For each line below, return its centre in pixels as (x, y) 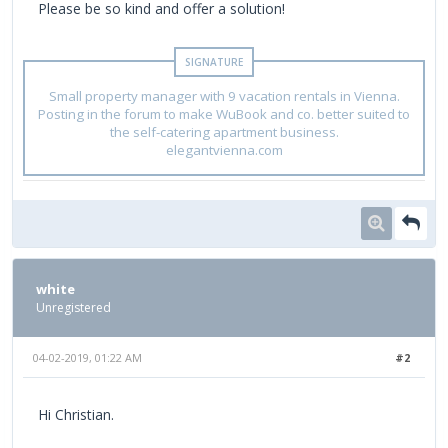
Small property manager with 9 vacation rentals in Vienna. (224, 95)
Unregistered (73, 307)
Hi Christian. (76, 414)
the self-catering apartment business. (224, 131)
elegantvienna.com (224, 149)
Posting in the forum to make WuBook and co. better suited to (224, 113)
